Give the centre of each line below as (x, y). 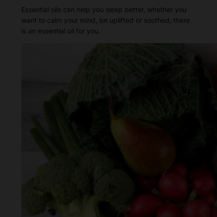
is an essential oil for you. (61, 31)
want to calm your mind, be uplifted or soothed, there (105, 20)
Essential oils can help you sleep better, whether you (104, 9)
